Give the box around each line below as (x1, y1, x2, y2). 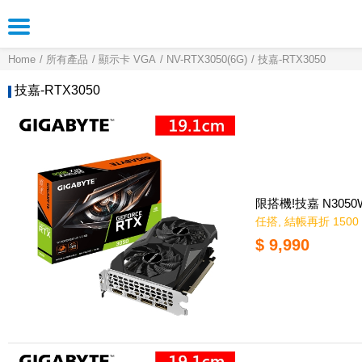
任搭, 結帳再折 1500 (255, 215, 359, 229)
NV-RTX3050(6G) (166, 53, 247, 66)
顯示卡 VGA (99, 53, 156, 66)
